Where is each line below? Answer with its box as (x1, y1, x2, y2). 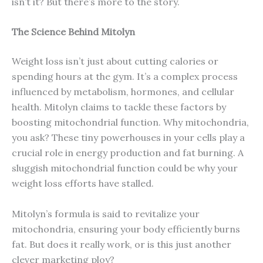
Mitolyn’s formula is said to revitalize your (12, 207, 200, 220)
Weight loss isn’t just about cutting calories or (12, 55, 218, 68)
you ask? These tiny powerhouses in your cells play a (12, 131, 245, 144)
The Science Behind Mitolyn (12, 26, 135, 38)
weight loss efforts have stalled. (12, 177, 154, 190)
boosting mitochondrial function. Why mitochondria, (12, 116, 249, 129)
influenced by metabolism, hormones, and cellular (12, 86, 234, 98)
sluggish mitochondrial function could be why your (12, 162, 238, 174)
